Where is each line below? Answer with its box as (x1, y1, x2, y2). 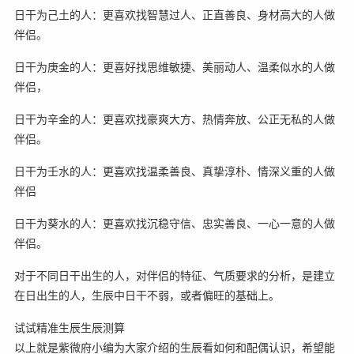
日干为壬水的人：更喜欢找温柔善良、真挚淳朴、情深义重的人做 (13, 164, 335, 179)
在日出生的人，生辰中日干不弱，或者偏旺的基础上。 (13, 288, 280, 303)
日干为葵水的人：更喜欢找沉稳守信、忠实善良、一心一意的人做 (13, 216, 335, 232)
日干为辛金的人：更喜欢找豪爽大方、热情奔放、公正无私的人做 (13, 111, 335, 127)
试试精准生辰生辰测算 (13, 320, 125, 336)
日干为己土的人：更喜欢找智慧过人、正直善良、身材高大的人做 (13, 7, 335, 23)
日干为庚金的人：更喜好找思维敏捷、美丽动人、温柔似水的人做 (13, 59, 335, 75)
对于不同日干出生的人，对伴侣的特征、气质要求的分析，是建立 (13, 268, 335, 284)
